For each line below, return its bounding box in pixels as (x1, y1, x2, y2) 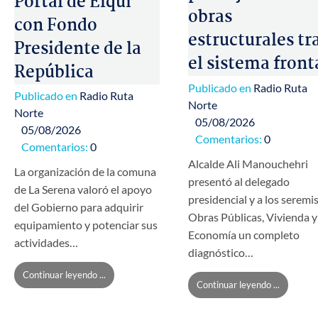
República (14, 59, 94, 86)
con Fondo (14, 12, 97, 39)
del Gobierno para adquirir (14, 200, 143, 214)
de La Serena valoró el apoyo (14, 182, 152, 197)
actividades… (14, 236, 78, 250)
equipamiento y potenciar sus (14, 218, 158, 232)
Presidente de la (14, 35, 141, 62)
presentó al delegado (188, 174, 290, 188)
